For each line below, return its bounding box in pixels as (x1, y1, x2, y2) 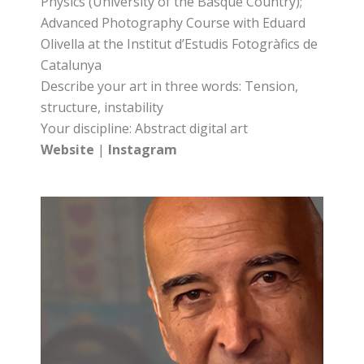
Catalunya (41, 56, 102, 74)
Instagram (108, 141, 178, 158)
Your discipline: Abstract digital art (41, 119, 249, 137)
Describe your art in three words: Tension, (41, 77, 299, 95)
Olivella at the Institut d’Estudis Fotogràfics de (41, 35, 318, 53)
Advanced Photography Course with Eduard (41, 14, 306, 32)
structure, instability (41, 98, 164, 116)
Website (41, 141, 95, 158)
